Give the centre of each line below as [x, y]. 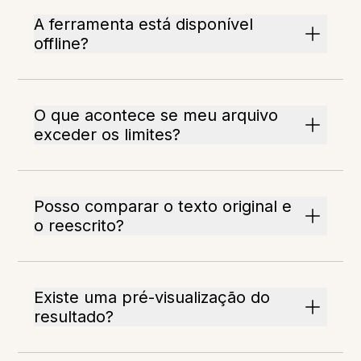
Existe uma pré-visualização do [152, 298]
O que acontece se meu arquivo [156, 116]
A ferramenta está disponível [144, 25]
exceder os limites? [108, 135]
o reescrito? [79, 226]
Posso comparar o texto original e [163, 207]
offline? [62, 44]
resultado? [74, 317]
